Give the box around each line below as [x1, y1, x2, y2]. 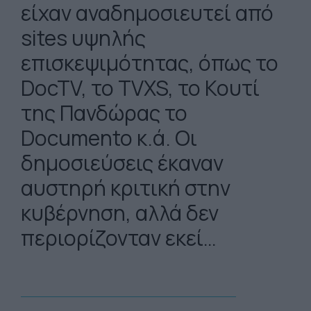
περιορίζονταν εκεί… [21, 224, 287, 252]
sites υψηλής [21, 24, 146, 52]
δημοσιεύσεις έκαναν [21, 149, 224, 177]
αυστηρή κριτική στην [21, 174, 230, 202]
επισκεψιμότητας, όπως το [21, 49, 278, 77]
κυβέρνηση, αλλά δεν [21, 199, 219, 227]
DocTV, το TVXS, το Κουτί [21, 74, 260, 102]
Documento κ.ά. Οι [21, 124, 197, 152]
